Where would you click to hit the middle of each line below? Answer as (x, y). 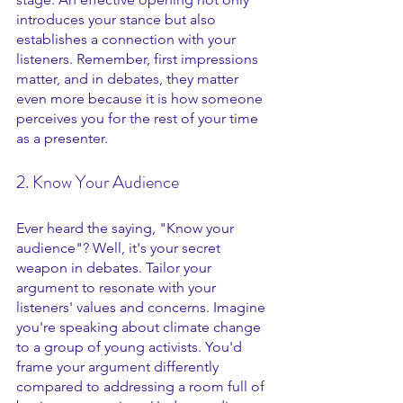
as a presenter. (62, 138)
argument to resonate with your (118, 287)
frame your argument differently (119, 367)
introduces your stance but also (118, 19)
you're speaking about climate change (140, 327)
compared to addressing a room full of (142, 386)
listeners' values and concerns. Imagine (143, 307)
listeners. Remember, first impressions (139, 59)
